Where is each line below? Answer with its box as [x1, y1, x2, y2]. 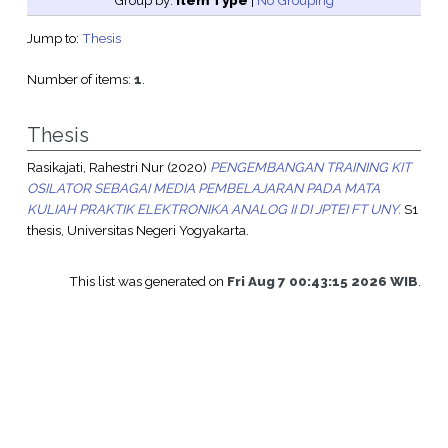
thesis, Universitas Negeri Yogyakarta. [26, 222, 249, 239]
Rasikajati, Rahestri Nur [26, 159, 164, 176]
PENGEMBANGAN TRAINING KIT [209, 159, 411, 176]
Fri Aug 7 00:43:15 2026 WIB [227, 273, 419, 290]
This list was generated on [69, 273, 228, 290]
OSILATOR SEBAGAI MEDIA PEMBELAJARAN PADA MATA [26, 180, 380, 197]
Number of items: [26, 71, 134, 88]
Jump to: [26, 30, 82, 47]
